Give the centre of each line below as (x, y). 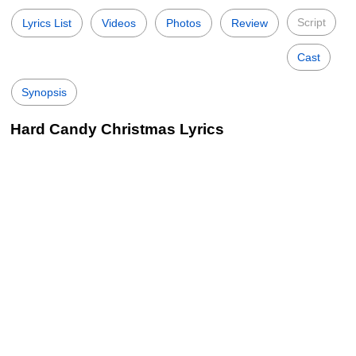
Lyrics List (47, 23)
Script (311, 22)
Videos (119, 23)
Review (250, 23)
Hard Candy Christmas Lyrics (117, 129)
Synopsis (44, 92)
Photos (184, 23)
